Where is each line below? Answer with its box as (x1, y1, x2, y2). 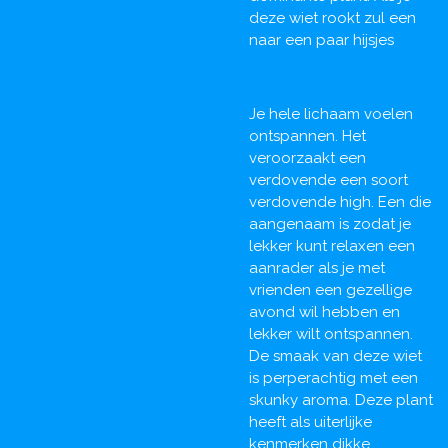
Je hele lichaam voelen (249, 104, 413, 123)
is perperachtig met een (249, 368, 418, 387)
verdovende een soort (249, 170, 408, 189)
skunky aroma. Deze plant (249, 390, 433, 409)
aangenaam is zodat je (249, 214, 411, 233)
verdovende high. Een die (249, 192, 431, 211)
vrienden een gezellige (249, 280, 412, 299)
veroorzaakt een (249, 148, 366, 167)
